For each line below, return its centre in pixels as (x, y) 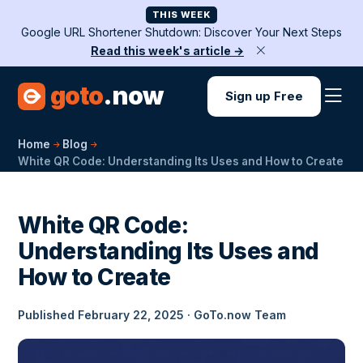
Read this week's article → (167, 50)
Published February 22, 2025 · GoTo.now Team (152, 315)
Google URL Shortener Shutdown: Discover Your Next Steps (181, 32)
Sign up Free (264, 96)
